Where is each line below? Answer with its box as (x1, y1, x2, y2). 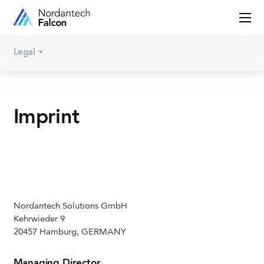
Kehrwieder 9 (13, 215, 65, 224)
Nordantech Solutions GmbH (13, 202, 127, 211)
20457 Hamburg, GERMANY (13, 228, 126, 237)
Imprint (13, 108, 80, 128)
